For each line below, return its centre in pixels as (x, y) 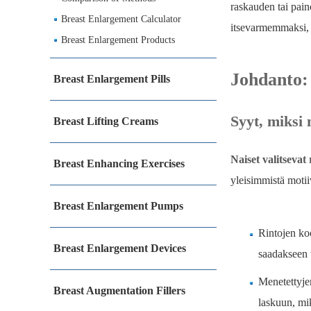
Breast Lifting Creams (106, 121)
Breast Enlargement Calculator (121, 19)
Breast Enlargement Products (118, 40)
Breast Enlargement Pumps (118, 206)
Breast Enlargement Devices (120, 248)
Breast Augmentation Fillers (119, 291)
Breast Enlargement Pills (112, 79)
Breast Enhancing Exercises (119, 163)
